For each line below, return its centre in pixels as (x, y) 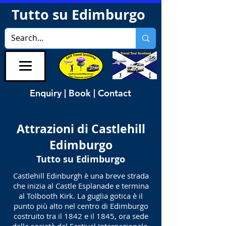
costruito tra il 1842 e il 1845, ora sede (81, 216)
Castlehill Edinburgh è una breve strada (81, 176)
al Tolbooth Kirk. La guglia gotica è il (81, 196)
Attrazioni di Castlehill (81, 129)
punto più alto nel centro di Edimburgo (81, 206)
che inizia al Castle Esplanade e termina (81, 186)
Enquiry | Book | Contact (80, 93)
